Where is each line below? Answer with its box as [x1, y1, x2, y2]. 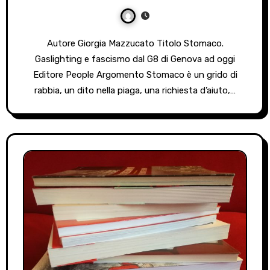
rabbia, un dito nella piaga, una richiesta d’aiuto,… [34, 84, 236, 96]
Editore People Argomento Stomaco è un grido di [33, 69, 237, 80]
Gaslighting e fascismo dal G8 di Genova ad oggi [35, 53, 235, 64]
